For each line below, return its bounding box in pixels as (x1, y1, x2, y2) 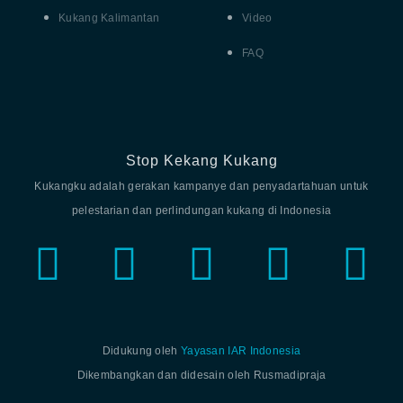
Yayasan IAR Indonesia (180, 344, 301, 357)
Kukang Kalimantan (58, 12, 160, 24)
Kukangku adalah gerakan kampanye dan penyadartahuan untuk (34, 179, 369, 193)
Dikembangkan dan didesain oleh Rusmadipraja (76, 368, 327, 381)
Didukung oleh (102, 344, 181, 357)
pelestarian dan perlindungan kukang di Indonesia (71, 203, 332, 217)
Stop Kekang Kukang (125, 152, 278, 168)
